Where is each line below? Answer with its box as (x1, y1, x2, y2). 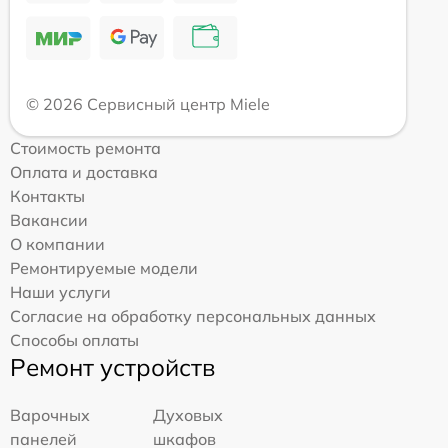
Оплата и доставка (10, 162, 158, 183)
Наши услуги (10, 282, 111, 303)
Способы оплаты (10, 330, 139, 351)
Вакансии (10, 210, 88, 231)
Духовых (153, 405, 224, 426)
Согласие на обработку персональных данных (10, 306, 376, 327)
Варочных (10, 405, 90, 426)
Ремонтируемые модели (10, 258, 198, 279)
